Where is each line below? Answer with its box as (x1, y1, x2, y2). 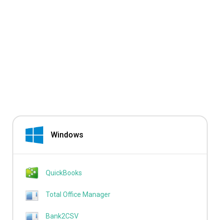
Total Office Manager (46, 191, 110, 199)
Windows (50, 130, 83, 140)
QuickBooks (46, 169, 82, 177)
